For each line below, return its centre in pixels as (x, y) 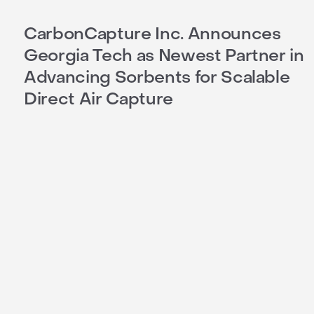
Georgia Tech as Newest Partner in (164, 56)
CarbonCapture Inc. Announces (152, 34)
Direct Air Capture (98, 100)
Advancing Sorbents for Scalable (157, 78)
